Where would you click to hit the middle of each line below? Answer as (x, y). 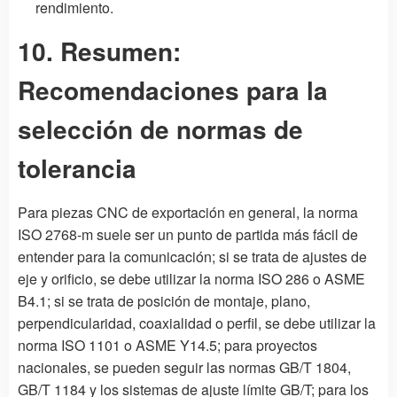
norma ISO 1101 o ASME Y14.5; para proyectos (167, 345)
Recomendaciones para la (173, 90)
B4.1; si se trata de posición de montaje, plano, (164, 300)
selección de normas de (160, 128)
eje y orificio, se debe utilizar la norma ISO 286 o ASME (191, 278)
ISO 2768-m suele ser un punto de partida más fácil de (188, 234)
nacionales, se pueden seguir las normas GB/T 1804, (184, 367)
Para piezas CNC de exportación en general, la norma (188, 212)
